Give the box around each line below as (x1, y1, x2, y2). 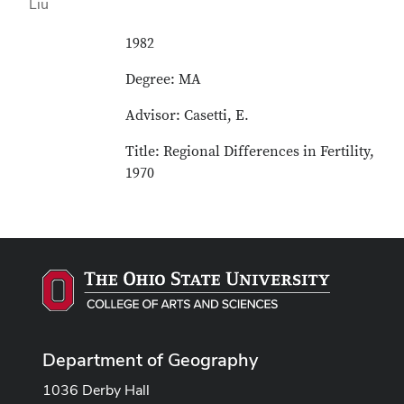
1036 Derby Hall (42, 380, 150, 399)
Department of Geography (42, 347, 258, 372)
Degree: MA (125, 70, 202, 88)
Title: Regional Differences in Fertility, (125, 142, 375, 161)
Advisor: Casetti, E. (125, 106, 250, 124)
